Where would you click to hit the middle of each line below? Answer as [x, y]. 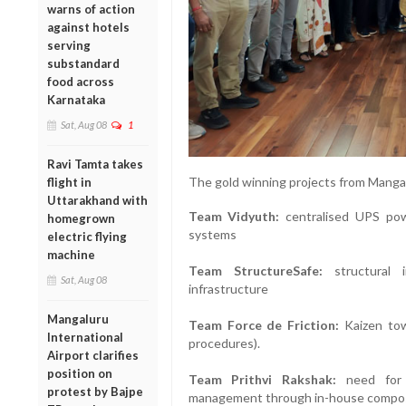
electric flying [87, 236]
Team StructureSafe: [255, 270]
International [85, 337]
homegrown [81, 218]
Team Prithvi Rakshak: [262, 379]
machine [71, 254]
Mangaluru [78, 319]
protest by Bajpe [95, 391]
